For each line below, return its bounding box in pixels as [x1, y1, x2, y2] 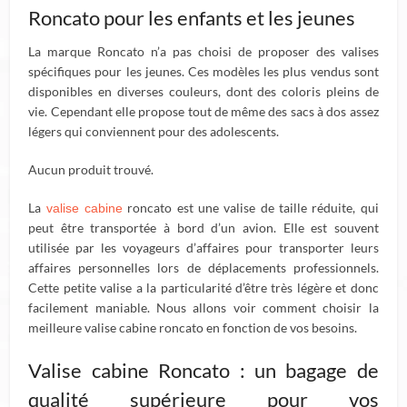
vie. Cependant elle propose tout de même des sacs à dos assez [28, 104, 379, 119]
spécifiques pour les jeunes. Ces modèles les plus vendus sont [28, 64, 379, 79]
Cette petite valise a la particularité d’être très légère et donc [28, 280, 379, 295]
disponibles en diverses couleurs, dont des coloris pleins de [28, 84, 379, 99]
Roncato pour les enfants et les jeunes [28, 5, 356, 30]
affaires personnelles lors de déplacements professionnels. [28, 260, 379, 275]
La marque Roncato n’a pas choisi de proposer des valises [28, 44, 379, 59]
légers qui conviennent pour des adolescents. [28, 124, 280, 139]
